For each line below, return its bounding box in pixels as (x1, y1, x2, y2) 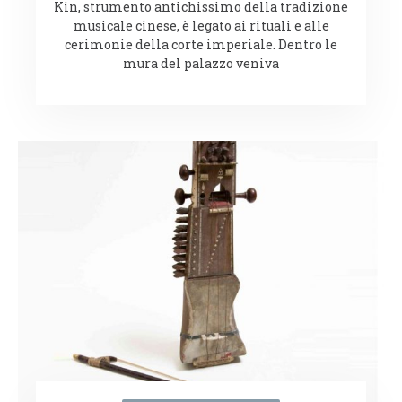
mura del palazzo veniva (123, 54, 279, 72)
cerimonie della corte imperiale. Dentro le (65, 35, 337, 53)
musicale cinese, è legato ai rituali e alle (73, 16, 329, 34)
